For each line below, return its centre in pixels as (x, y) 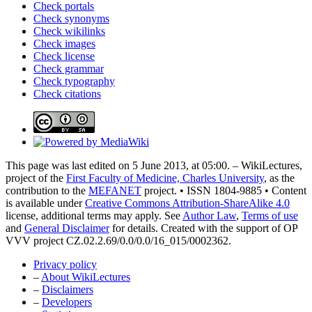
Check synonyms (71, 19)
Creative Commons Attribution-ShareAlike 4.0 (187, 203)
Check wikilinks (69, 31)
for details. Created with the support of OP (203, 228)
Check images (64, 44)
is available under (45, 203)
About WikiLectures (86, 277)
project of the (36, 178)
